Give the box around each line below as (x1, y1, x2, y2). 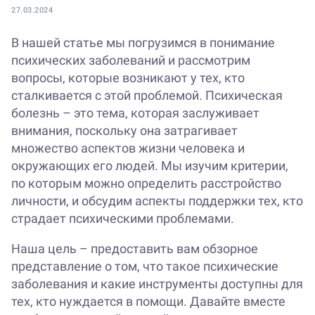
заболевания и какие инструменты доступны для (11, 276, 303, 292)
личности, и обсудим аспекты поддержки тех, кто (11, 193, 303, 209)
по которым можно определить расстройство (11, 176, 281, 191)
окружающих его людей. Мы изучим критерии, (11, 158, 288, 174)
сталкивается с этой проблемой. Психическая (11, 88, 283, 103)
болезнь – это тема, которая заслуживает (11, 105, 259, 121)
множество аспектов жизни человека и (11, 141, 245, 156)
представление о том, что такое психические (11, 259, 278, 274)
